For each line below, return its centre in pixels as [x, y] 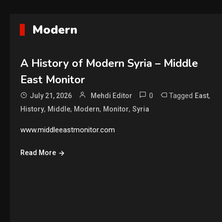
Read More [38, 153]
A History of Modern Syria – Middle [109, 63]
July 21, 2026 [51, 96]
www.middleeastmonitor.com [67, 130]
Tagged [182, 96]
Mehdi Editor [111, 96]
